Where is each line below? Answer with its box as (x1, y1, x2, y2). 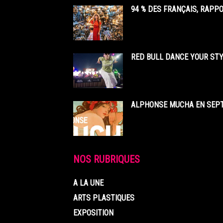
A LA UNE (73, 178, 104, 188)
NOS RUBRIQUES (73, 153, 140, 166)
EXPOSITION (73, 208, 113, 218)
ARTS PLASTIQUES (73, 193, 134, 203)
